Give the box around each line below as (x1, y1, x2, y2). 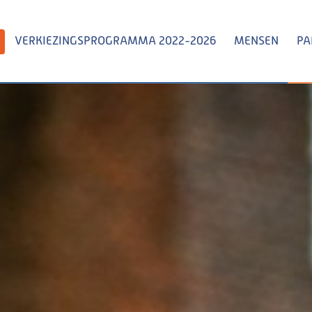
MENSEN (234, 36, 279, 47)
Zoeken (194, 117, 232, 129)
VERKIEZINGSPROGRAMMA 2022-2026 (15, 36, 216, 47)
